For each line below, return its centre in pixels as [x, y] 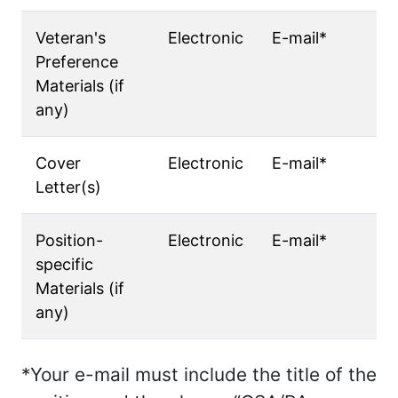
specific [64, 264]
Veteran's [71, 38]
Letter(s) [68, 187]
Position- [69, 240]
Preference [77, 62]
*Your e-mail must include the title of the [199, 374]
